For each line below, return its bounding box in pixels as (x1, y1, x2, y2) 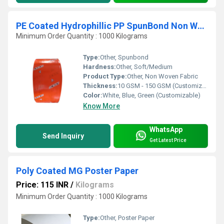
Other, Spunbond (100, 53, 148, 61)
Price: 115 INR (16, 180, 68, 190)
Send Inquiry (42, 132, 84, 140)
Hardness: (83, 63, 116, 71)
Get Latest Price (149, 137, 186, 143)
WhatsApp (149, 125, 182, 133)
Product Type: (83, 72, 127, 80)
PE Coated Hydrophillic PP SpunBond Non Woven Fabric (197, 20, 204, 31)
